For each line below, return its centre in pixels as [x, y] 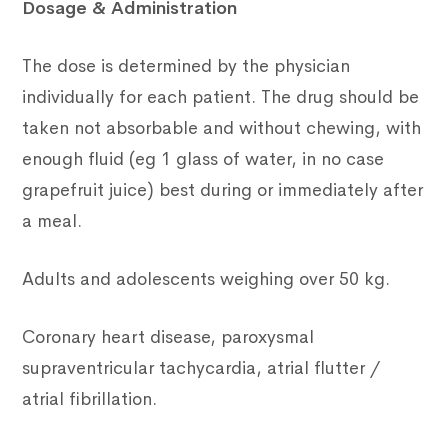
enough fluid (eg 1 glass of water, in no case [203, 159]
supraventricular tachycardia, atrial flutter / [201, 368]
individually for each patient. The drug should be [221, 97]
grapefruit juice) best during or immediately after [223, 190]
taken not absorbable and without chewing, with [222, 128]
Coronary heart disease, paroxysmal [168, 337]
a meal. [52, 221]
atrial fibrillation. [90, 399]
